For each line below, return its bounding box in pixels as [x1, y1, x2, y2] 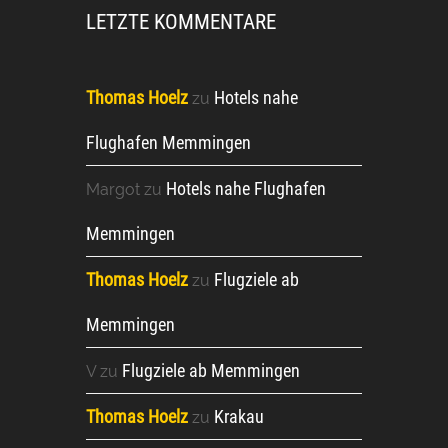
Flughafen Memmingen [86, 132, 251, 153]
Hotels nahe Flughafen [166, 178, 326, 199]
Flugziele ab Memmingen [122, 360, 300, 381]
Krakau [214, 406, 264, 427]
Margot [86, 180, 140, 199]
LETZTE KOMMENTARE [86, 10, 276, 34]
